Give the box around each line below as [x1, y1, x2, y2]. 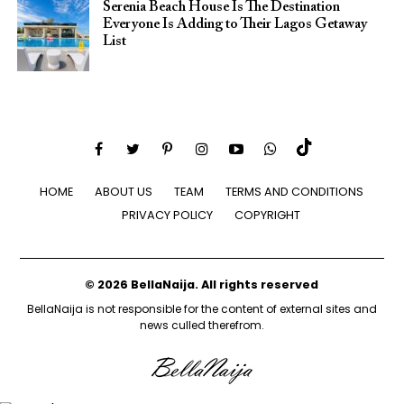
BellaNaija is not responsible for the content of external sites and [26, 301, 377, 317]
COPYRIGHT [234, 207, 300, 224]
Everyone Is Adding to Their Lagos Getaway [102, 17, 367, 32]
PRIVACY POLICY [121, 207, 213, 224]
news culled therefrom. [139, 317, 264, 334]
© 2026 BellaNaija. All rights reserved [85, 277, 319, 293]
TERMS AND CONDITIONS [225, 184, 364, 200]
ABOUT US [95, 184, 153, 200]
